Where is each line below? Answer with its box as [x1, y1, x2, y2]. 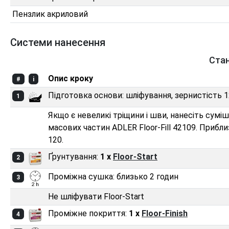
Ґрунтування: [48, 151, 100, 162]
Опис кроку [48, 73, 93, 83]
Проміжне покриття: [48, 208, 129, 218]
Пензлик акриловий [12, 9, 88, 19]
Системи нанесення [10, 36, 105, 49]
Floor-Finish [142, 208, 188, 218]
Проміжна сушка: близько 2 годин [48, 171, 178, 181]
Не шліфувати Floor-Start [48, 191, 144, 201]
